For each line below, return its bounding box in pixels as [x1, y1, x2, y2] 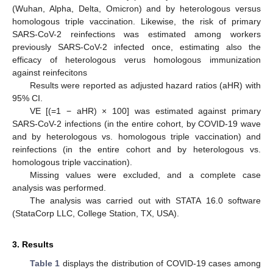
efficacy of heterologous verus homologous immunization [12, 54, 261, 65]
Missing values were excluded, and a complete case [29, 169, 261, 180]
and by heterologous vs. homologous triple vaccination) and [12, 131, 261, 141]
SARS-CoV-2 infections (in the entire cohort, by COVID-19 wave [12, 118, 261, 129]
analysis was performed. [12, 182, 106, 193]
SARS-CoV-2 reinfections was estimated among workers [12, 29, 261, 39]
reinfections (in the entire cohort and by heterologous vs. [12, 144, 261, 154]
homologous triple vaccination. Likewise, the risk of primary [12, 16, 261, 26]
